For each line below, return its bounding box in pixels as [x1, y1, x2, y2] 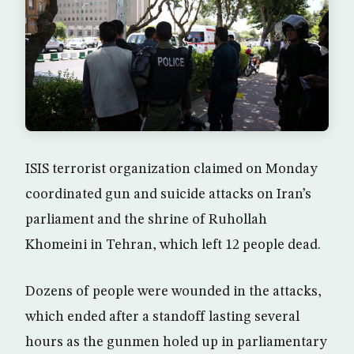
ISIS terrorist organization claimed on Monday [25, 161, 318, 176]
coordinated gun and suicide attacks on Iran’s [25, 186, 311, 201]
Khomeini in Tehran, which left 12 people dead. [25, 237, 321, 252]
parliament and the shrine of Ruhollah [25, 212, 267, 227]
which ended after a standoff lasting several [25, 309, 299, 324]
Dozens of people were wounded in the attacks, [25, 284, 322, 299]
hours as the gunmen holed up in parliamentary [25, 334, 327, 349]
